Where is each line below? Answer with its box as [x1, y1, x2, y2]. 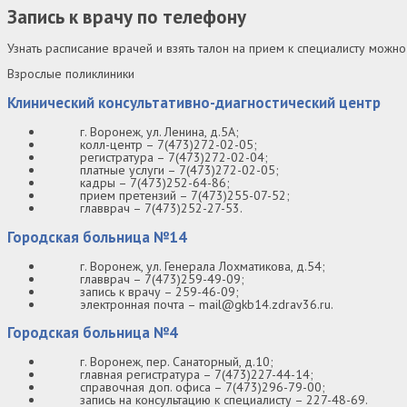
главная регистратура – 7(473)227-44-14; [80, 366, 313, 383]
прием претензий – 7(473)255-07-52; [80, 186, 290, 203]
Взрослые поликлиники [7, 65, 134, 83]
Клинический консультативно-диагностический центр [7, 93, 381, 114]
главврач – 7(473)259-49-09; [80, 270, 244, 287]
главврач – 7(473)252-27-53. [80, 199, 243, 216]
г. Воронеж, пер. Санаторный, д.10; [80, 353, 273, 371]
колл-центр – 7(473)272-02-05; [80, 135, 257, 153]
